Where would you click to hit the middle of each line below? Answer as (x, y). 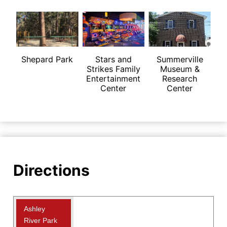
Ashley (34, 209)
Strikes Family (113, 69)
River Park (41, 220)
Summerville (180, 59)
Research (180, 78)
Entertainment (113, 78)
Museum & (180, 69)
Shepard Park (47, 59)
